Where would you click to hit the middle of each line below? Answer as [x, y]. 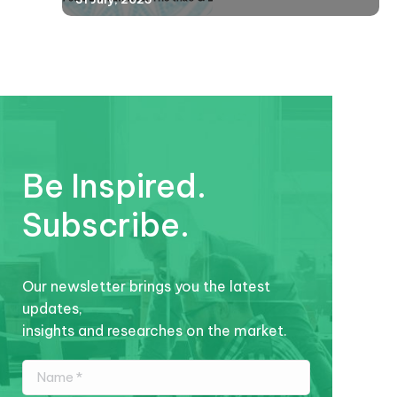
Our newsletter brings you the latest [146, 286]
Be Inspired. [114, 186]
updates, [52, 308]
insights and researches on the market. [155, 330]
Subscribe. [106, 225]
